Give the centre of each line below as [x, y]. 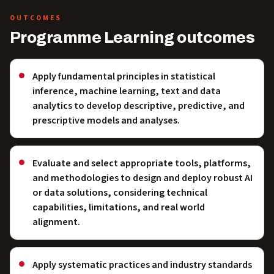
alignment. [56, 222]
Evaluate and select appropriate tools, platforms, [142, 163]
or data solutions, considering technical [120, 192]
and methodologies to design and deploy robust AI [143, 178]
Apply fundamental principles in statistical [124, 76]
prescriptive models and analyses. [106, 120]
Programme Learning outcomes [132, 37]
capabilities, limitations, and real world [119, 207]
